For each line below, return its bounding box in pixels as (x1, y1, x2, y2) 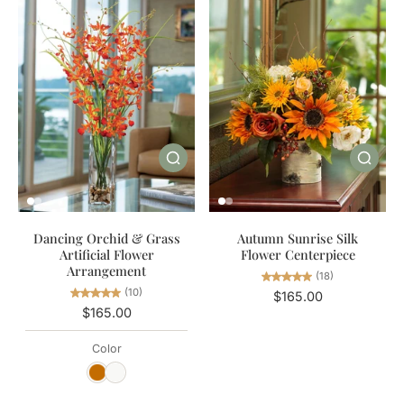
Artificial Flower (59, 245, 154, 264)
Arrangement (67, 262, 146, 280)
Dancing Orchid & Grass (32, 229, 180, 248)
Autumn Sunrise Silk (237, 228, 358, 247)
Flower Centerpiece (240, 244, 355, 263)
